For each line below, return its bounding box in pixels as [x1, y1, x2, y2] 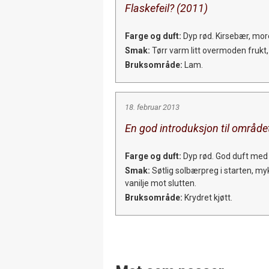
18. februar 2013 [125, 102, 180, 112]
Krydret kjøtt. [183, 192, 232, 202]
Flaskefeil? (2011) [125, 2, 208, 15]
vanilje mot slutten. [125, 178, 196, 188]
